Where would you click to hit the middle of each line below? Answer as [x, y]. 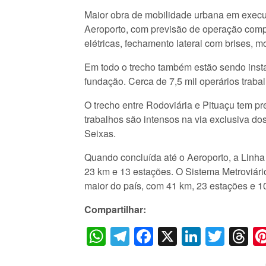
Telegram [169, 236]
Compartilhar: [115, 209]
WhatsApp [150, 236]
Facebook [195, 236]
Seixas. [100, 133]
